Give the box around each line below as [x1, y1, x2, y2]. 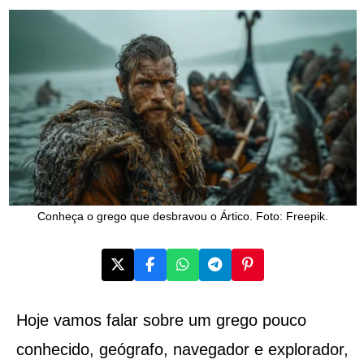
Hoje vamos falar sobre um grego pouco [15, 310, 306, 329]
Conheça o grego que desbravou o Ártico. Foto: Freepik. [37, 209, 328, 223]
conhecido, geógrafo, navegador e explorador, [15, 340, 349, 358]
